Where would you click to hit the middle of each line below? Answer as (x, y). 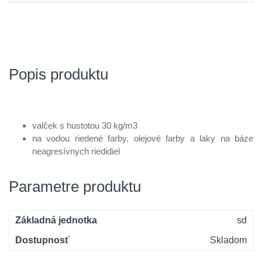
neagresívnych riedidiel (76, 151)
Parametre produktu (75, 187)
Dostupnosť (42, 240)
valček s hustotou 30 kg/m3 (85, 125)
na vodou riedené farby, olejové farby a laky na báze (143, 138)
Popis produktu (58, 74)
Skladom (228, 240)
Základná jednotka (56, 220)
